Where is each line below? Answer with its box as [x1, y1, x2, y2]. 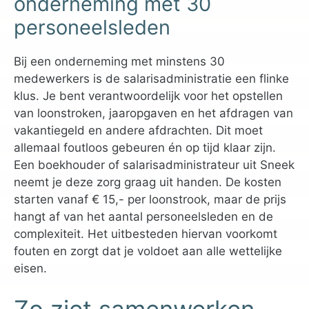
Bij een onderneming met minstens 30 [14, 54, 225, 68]
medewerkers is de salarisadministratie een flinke [14, 71, 289, 86]
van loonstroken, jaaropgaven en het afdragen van [14, 106, 293, 120]
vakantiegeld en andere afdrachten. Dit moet [14, 123, 263, 137]
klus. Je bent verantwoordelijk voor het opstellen [14, 88, 283, 103]
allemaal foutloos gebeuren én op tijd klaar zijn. [14, 140, 276, 154]
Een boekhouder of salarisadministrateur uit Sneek [14, 157, 295, 172]
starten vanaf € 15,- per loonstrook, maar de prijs [14, 192, 286, 206]
